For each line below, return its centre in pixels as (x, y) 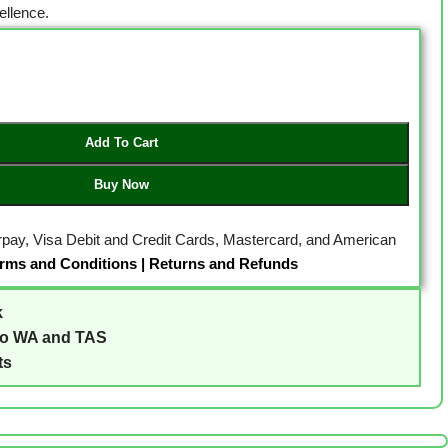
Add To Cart (121, 142)
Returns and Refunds (223, 264)
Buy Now (121, 184)
